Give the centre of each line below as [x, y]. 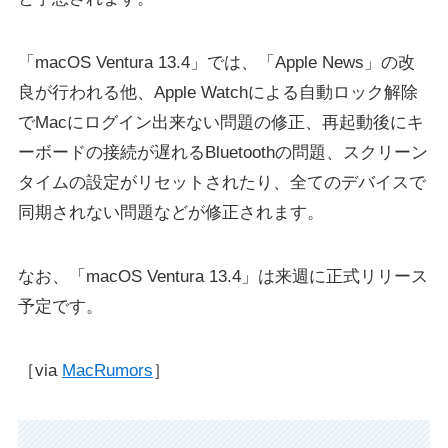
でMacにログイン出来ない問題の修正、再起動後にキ [220, 123]
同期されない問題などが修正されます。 [170, 213]
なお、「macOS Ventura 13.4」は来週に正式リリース [222, 277]
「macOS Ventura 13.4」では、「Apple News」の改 [216, 63]
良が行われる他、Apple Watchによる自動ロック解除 [217, 93]
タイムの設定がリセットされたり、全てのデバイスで [221, 183]
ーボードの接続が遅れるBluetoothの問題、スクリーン [222, 153]
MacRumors [107, 371]
